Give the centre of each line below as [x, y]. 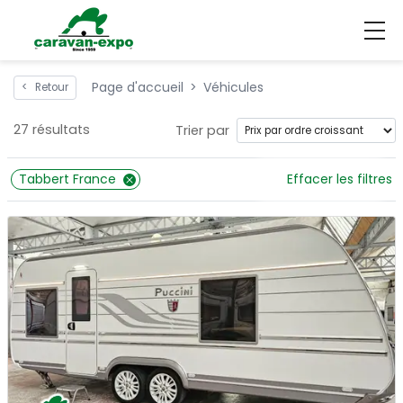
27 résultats [52, 130]
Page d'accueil [138, 87]
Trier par [202, 130]
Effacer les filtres [340, 179]
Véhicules [233, 87]
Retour [52, 87]
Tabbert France [67, 179]
